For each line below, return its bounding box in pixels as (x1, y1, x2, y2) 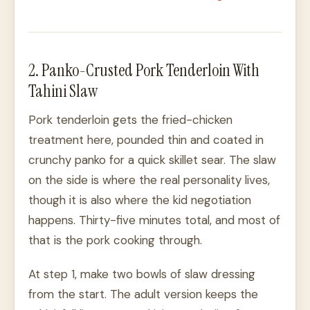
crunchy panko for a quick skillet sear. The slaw (28, 152, 276, 168)
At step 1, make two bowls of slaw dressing (28, 266, 255, 282)
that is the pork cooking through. (28, 232, 202, 248)
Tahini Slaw (28, 80, 98, 102)
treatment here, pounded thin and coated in (28, 132, 264, 148)
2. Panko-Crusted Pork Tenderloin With (28, 60, 259, 82)
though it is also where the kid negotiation (28, 192, 251, 208)
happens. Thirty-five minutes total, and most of (28, 212, 280, 228)
